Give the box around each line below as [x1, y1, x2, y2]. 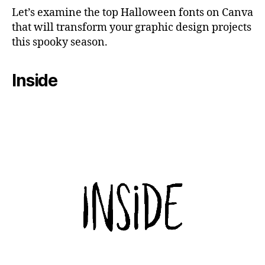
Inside [12, 70, 58, 91]
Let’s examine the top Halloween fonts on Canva [12, 6, 253, 20]
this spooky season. [12, 35, 108, 50]
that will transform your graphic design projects [12, 21, 251, 35]
